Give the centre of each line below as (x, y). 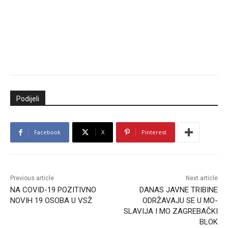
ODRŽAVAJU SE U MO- (180, 201)
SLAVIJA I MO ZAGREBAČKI (170, 211)
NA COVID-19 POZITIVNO (53, 190)
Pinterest (154, 132)
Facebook (47, 132)
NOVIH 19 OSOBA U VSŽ (51, 201)
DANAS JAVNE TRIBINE (178, 190)
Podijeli (28, 99)
